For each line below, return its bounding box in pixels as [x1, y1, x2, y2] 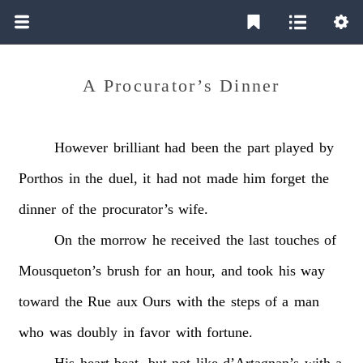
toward [19, 293, 60, 310]
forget [271, 169, 306, 186]
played [275, 139, 314, 156]
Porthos [19, 169, 64, 186]
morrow [100, 231, 147, 248]
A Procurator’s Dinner [83, 75, 280, 96]
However [54, 139, 109, 156]
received [171, 231, 221, 248]
